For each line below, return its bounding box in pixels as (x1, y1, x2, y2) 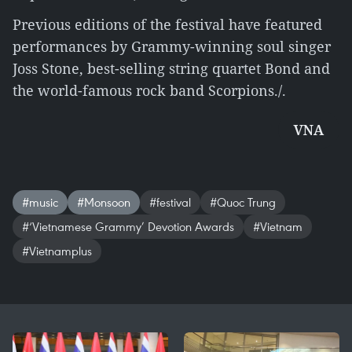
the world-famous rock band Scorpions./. (13, 81, 286, 100)
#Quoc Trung (210, 194, 276, 210)
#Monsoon (77, 194, 130, 210)
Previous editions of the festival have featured (13, 15, 322, 34)
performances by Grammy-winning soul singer (13, 37, 331, 56)
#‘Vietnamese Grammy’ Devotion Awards (22, 218, 234, 234)
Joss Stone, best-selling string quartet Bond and (13, 59, 330, 78)
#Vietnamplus (22, 243, 92, 258)
